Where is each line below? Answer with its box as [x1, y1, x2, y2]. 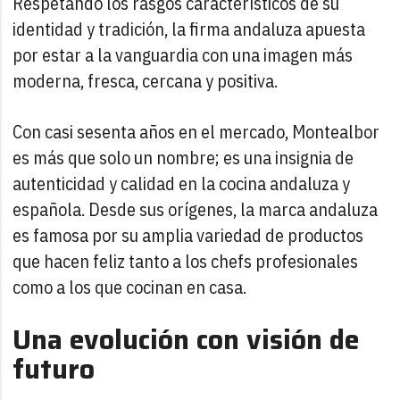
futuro [12, 347, 96, 390]
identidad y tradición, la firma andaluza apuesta [12, 16, 366, 41]
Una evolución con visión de [12, 318, 360, 361]
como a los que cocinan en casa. [12, 274, 247, 299]
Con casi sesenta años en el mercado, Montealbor [12, 119, 380, 144]
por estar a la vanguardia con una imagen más [12, 42, 354, 67]
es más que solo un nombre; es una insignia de [12, 145, 354, 170]
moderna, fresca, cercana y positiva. [12, 68, 279, 93]
